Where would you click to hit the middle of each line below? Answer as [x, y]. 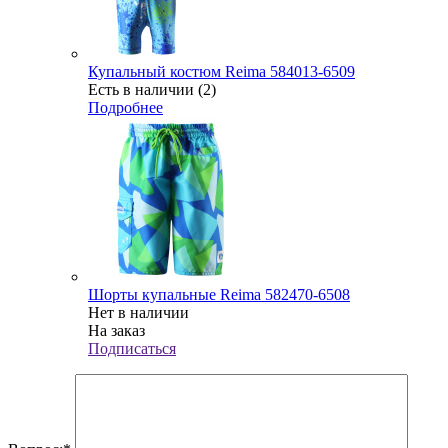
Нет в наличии [138, 312]
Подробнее [125, 107]
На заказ [116, 330]
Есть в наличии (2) [152, 89]
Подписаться [132, 348]
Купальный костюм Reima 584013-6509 [221, 71]
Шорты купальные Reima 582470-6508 [219, 294]
